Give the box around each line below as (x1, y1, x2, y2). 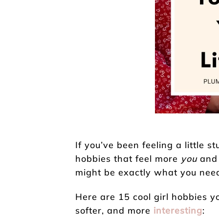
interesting (153, 204, 202, 216)
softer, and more (75, 204, 153, 216)
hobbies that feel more (75, 153, 181, 164)
